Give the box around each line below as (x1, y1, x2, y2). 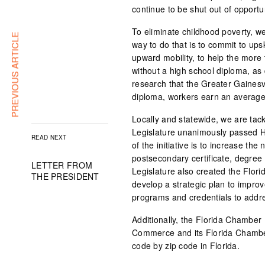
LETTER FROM (31, 159, 93, 171)
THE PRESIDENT (31, 170, 99, 182)
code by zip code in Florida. (132, 240, 240, 251)
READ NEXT (31, 132, 66, 141)
